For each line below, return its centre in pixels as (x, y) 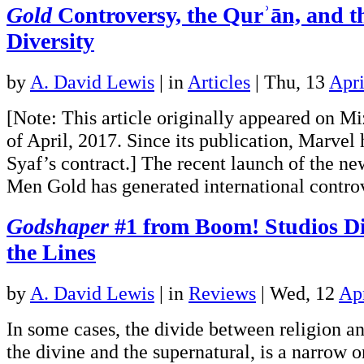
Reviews (222, 293)
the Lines (51, 253)
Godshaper (58, 227)
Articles (219, 82)
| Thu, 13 (290, 82)
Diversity (50, 41)
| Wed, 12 (297, 293)
